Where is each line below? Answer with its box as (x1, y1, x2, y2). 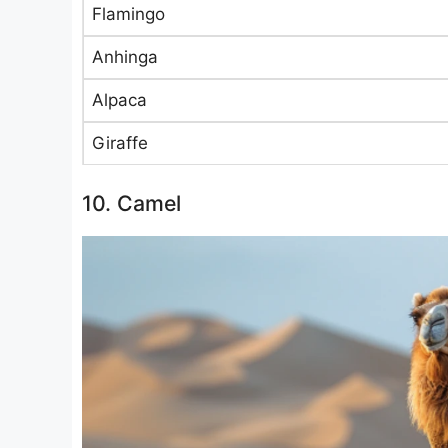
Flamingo (92, 4, 165, 24)
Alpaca (92, 90, 147, 110)
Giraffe (92, 133, 148, 153)
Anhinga (92, 47, 158, 67)
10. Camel (82, 189, 181, 216)
